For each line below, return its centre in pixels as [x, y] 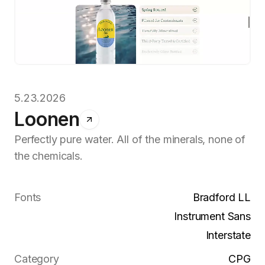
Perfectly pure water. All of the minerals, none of [130, 139]
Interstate [228, 235]
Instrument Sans [212, 216]
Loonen [47, 119]
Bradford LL [222, 197]
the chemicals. [49, 156]
